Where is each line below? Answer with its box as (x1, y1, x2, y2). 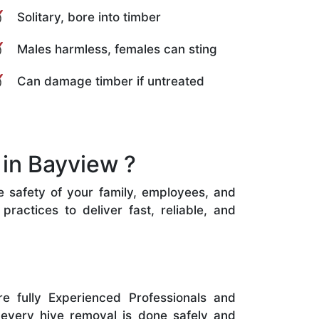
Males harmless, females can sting (17, 41, 217, 56)
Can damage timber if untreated (17, 73, 204, 88)
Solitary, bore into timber (17, 9, 161, 24)
